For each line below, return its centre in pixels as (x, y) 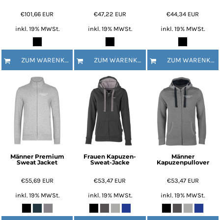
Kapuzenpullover (183, 162)
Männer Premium (37, 156)
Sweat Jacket (37, 162)
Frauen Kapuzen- (110, 156)
